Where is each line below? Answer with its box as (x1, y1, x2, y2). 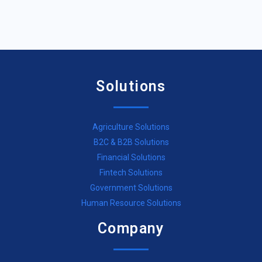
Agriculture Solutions (92, 122, 170, 132)
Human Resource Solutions (81, 198, 181, 208)
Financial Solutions (96, 152, 166, 162)
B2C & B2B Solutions (93, 137, 169, 147)
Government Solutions (89, 182, 173, 192)
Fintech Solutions (99, 167, 163, 177)
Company (98, 219, 164, 237)
